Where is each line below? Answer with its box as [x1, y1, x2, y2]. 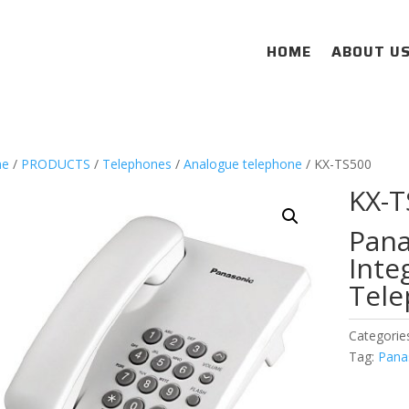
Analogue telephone [183, 155, 302, 173]
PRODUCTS [20, 155, 90, 173]
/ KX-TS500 [301, 155, 372, 173]
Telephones [101, 155, 172, 173]
